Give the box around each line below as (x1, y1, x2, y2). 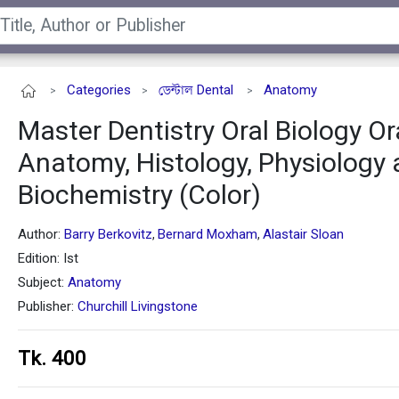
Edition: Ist (18, 250, 78, 267)
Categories (67, 82, 131, 98)
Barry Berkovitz (64, 226, 152, 243)
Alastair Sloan (263, 226, 344, 243)
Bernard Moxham (158, 226, 257, 243)
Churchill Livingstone (77, 298, 198, 315)
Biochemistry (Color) (18, 179, 261, 211)
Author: (18, 226, 64, 243)
